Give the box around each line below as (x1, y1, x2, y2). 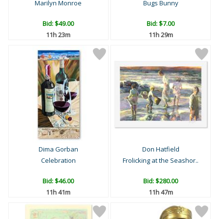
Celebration (41, 156, 76, 165)
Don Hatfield (142, 145, 179, 154)
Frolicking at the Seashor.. (123, 156, 198, 165)
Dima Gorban (38, 145, 78, 154)
